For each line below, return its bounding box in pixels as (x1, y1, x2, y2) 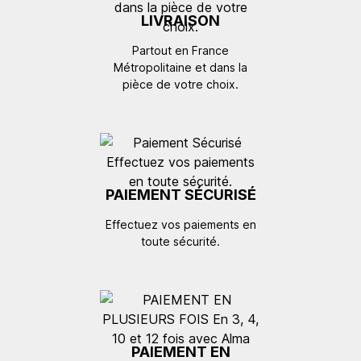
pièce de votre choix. (122, 77, 239, 91)
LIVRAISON (141, 11, 220, 29)
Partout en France (132, 43, 229, 57)
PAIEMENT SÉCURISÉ (105, 185, 256, 203)
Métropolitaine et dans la (114, 60, 247, 74)
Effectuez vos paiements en (105, 217, 256, 231)
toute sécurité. (141, 234, 220, 248)
